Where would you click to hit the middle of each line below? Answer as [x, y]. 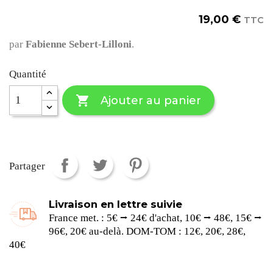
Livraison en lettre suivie [116, 204]
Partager [27, 166]
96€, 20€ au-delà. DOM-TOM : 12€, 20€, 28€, [147, 231]
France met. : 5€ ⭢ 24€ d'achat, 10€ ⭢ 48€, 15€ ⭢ [156, 218]
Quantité [28, 74]
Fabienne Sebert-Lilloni [79, 44]
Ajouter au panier [151, 100]
